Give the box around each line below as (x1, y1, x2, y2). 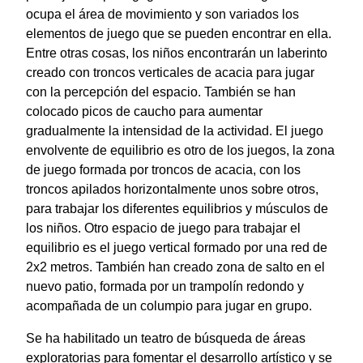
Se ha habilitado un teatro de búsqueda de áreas (26, 331, 305, 346)
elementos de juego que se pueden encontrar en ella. (26, 27, 331, 41)
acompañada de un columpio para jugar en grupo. (26, 299, 312, 314)
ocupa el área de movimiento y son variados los (26, 7, 299, 22)
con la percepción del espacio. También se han (26, 85, 296, 100)
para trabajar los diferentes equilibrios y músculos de (26, 202, 328, 216)
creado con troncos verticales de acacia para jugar (26, 66, 314, 80)
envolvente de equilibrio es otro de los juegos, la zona (26, 143, 335, 158)
